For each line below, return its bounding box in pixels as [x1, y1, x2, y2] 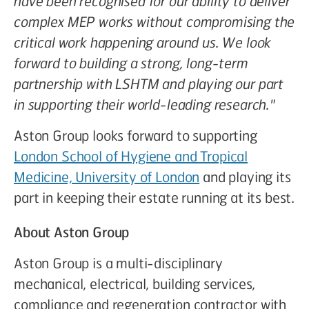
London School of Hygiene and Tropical [14, 147, 248, 165]
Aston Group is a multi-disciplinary [14, 254, 223, 272]
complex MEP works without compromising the [14, 12, 295, 30]
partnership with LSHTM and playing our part [14, 74, 284, 92]
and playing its [199, 168, 291, 186]
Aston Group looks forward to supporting [14, 126, 257, 144]
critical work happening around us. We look [14, 33, 272, 51]
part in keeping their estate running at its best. [14, 188, 295, 206]
